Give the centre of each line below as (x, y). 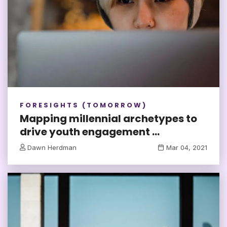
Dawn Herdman (52, 148)
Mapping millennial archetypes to (108, 119)
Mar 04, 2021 (187, 148)
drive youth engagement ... (90, 132)
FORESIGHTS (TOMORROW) (83, 105)
